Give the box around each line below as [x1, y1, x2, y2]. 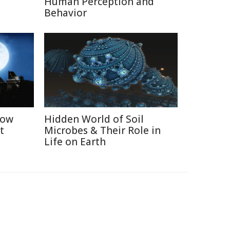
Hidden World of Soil [44, 112, 144, 126]
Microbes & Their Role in [44, 124, 161, 137]
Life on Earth [44, 135, 106, 148]
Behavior [44, 6, 87, 20]
